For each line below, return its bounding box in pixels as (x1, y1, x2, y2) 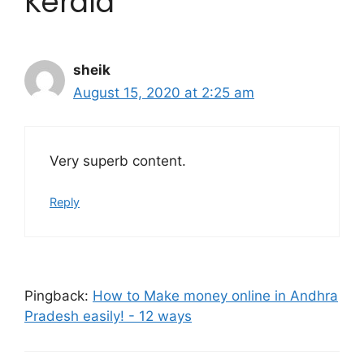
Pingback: (24, 288, 93, 305)
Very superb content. (50, 152, 186, 169)
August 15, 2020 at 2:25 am (73, 84, 254, 102)
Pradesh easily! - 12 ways (24, 308, 192, 325)
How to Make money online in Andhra (93, 288, 338, 305)
